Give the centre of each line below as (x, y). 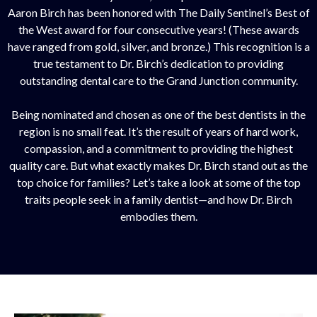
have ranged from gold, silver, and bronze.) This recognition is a (158, 46)
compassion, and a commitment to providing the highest (158, 148)
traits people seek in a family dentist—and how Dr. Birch (158, 199)
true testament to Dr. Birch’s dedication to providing (158, 63)
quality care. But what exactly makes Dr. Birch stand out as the (158, 165)
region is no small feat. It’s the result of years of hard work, (158, 131)
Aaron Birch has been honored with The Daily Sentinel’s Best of (158, 12)
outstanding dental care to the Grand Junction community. (158, 80)
